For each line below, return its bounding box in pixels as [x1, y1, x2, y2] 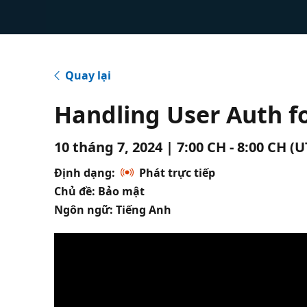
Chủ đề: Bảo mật [54, 183, 145, 199]
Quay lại [65, 67, 112, 83]
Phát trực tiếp [139, 164, 216, 180]
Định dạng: [54, 164, 116, 180]
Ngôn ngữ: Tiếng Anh [54, 201, 172, 217]
